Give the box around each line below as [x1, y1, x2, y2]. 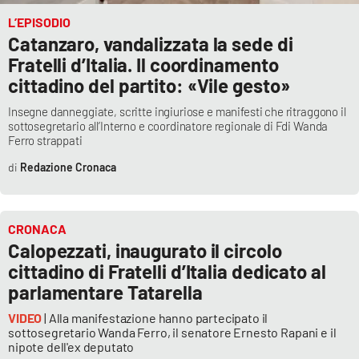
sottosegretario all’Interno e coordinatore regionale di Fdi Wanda [8, 119, 329, 134]
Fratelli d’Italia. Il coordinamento [8, 53, 279, 77]
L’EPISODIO [8, 14, 71, 30]
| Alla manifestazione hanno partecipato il [42, 310, 268, 326]
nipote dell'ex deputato [8, 339, 135, 355]
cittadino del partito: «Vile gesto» [8, 74, 290, 98]
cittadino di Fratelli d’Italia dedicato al [8, 260, 326, 284]
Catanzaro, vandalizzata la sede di [8, 32, 293, 56]
